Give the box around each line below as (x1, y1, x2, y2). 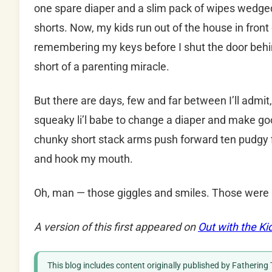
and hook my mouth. (34, 152, 133, 166)
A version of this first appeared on (34, 220, 198, 234)
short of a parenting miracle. (34, 60, 169, 73)
